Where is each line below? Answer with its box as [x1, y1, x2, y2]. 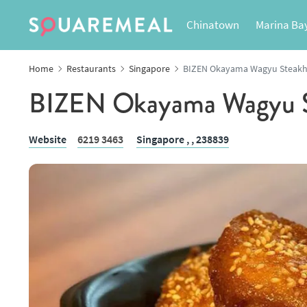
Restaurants [66, 62, 116, 75]
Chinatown [186, 17, 239, 32]
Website [29, 132, 66, 146]
